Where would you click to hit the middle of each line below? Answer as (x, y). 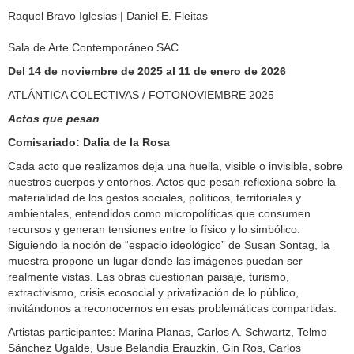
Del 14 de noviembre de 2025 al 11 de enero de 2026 (147, 71)
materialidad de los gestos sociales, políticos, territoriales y (154, 197)
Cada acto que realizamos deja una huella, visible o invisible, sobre (175, 166)
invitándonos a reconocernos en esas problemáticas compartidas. (172, 308)
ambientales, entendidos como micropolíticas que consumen (159, 213)
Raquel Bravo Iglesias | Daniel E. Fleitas (108, 15)
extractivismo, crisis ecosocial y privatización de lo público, (153, 292)
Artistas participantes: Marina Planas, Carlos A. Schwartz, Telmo (168, 331)
